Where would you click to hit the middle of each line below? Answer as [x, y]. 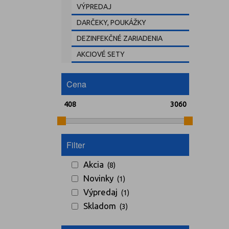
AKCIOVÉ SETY [100, 54]
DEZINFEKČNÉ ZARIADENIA [119, 38]
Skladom [99, 206]
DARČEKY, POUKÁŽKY [111, 22]
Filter [75, 145]
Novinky [98, 178]
